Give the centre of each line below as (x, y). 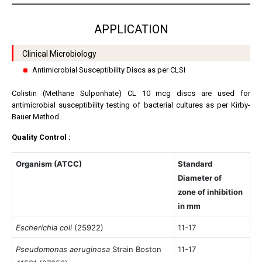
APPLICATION (131, 30)
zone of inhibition (211, 192)
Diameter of (200, 178)
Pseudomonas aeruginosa (64, 249)
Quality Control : (42, 137)
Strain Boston (137, 249)
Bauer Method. (36, 117)
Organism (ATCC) (49, 164)
